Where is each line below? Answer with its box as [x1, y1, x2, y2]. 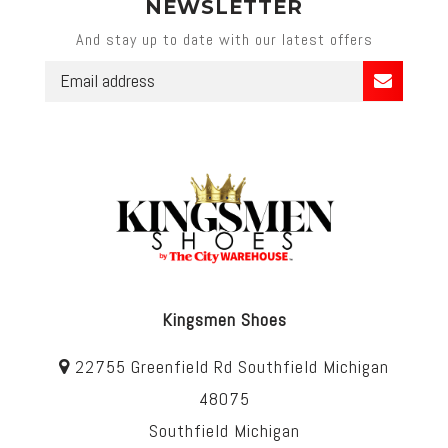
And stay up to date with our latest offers [75, 29, 373, 50]
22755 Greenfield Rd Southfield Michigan [70, 355, 389, 379]
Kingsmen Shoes [161, 308, 287, 332]
